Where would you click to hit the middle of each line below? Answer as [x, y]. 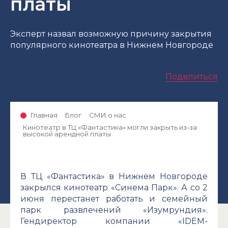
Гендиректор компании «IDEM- [114, 221]
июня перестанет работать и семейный [114, 199]
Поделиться [192, 77]
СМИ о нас [108, 115]
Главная [44, 115]
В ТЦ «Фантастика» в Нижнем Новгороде [114, 177]
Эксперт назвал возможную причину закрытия [111, 34]
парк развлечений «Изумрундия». [114, 210]
